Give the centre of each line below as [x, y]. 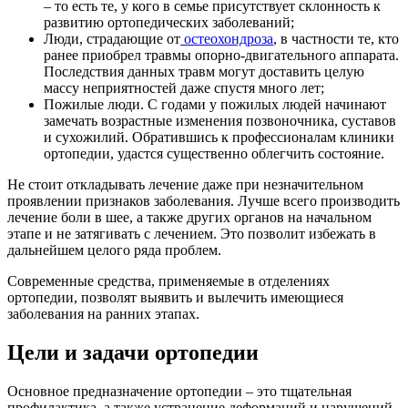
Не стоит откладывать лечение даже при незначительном [185, 185]
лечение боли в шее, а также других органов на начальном [189, 218]
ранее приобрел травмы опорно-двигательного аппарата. [221, 56]
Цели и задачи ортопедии [133, 353]
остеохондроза [227, 39]
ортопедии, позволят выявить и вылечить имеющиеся [175, 298]
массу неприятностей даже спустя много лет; [184, 88]
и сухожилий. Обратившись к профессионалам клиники [219, 138]
